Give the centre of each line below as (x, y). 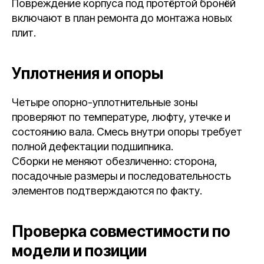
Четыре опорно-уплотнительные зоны (105, 102)
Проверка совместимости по (121, 231)
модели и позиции (79, 251)
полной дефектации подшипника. (93, 146)
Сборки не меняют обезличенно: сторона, (115, 161)
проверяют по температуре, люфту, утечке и (121, 117)
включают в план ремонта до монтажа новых (122, 18)
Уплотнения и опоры (88, 73)
